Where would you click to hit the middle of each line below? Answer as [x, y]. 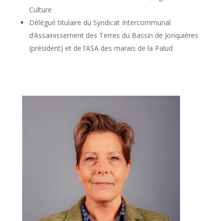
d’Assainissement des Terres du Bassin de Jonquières [113, 35]
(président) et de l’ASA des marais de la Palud [101, 48]
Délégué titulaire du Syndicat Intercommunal [100, 22]
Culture [40, 9]
